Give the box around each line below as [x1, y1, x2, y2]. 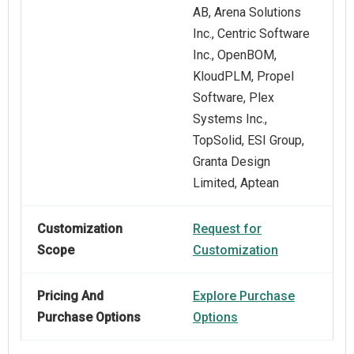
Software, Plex [193, 90, 274, 106]
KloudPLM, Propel [193, 69, 294, 85]
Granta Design [193, 154, 270, 170]
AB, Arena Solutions [193, 5, 301, 21]
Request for [193, 221, 262, 237]
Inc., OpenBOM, [193, 47, 277, 63]
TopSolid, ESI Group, [193, 133, 304, 149]
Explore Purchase [193, 288, 295, 304]
